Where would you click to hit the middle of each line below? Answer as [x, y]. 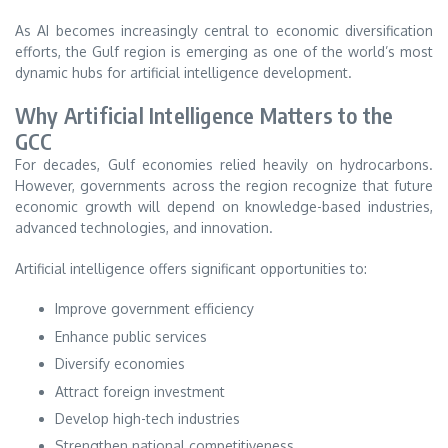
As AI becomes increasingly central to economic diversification [224, 30]
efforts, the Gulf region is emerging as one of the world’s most [224, 51]
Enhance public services [131, 336]
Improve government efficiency [154, 309]
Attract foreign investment [140, 391]
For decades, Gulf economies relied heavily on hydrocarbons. [224, 165]
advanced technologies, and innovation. [144, 228]
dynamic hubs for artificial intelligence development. [183, 72]
